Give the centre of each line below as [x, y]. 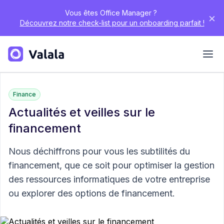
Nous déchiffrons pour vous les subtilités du [99, 151]
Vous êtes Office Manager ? [111, 13]
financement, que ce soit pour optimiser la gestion [111, 165]
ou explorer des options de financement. [92, 193]
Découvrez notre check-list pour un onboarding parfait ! [112, 23]
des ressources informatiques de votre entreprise [109, 179]
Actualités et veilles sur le [82, 112]
